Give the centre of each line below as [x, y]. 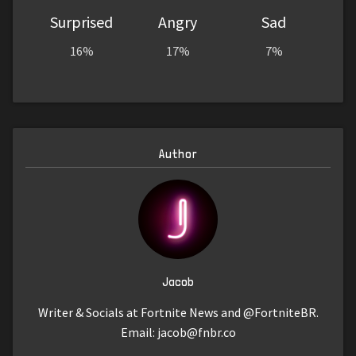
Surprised [82, 22]
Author [178, 154]
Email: [139, 333]
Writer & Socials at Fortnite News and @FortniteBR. [178, 313]
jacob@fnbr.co [196, 333]
